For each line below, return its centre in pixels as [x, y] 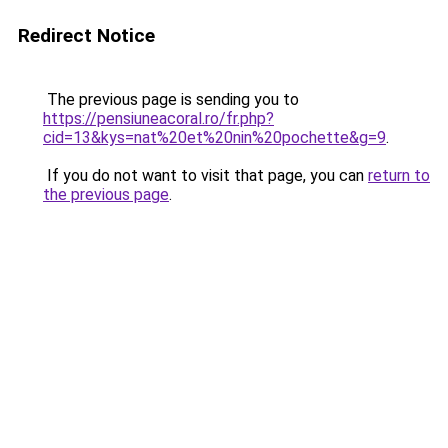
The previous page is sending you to [171, 99]
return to [399, 175]
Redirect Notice [86, 35]
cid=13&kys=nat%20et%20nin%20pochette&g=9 [214, 137]
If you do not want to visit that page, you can [205, 175]
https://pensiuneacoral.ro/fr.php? [158, 118]
